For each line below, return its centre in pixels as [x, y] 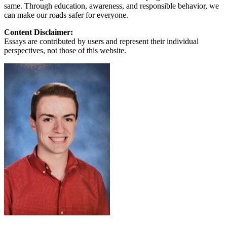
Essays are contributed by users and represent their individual [101, 41]
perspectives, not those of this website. [65, 50]
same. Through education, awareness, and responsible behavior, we [111, 6]
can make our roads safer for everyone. [66, 15]
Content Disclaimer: [39, 32]
